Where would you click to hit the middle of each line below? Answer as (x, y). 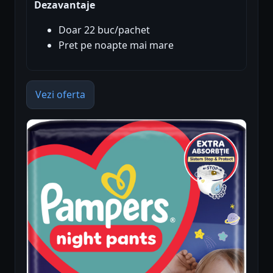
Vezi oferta (60, 94)
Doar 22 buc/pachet (104, 30)
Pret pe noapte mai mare (116, 45)
